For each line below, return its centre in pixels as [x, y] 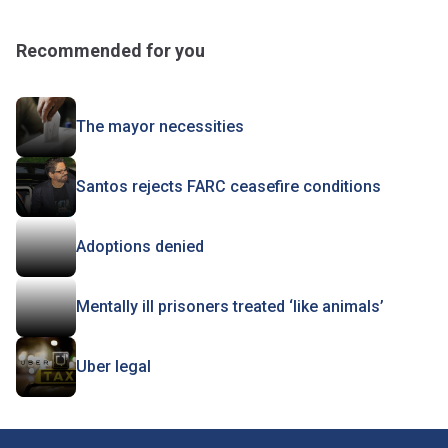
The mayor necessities [160, 127]
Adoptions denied [140, 247]
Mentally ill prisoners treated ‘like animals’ [230, 307]
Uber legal [113, 367]
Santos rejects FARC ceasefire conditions [228, 187]
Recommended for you [110, 51]
